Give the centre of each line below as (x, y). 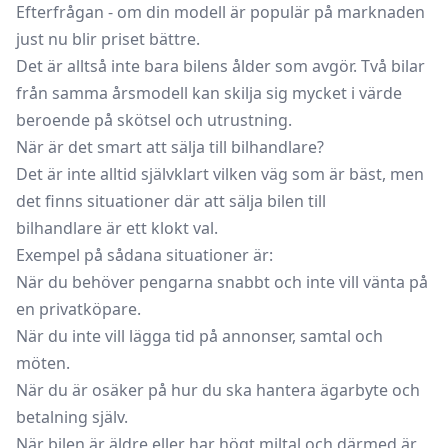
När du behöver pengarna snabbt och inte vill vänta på (222, 281)
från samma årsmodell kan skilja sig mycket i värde (209, 92)
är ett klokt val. (160, 227)
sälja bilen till (277, 200)
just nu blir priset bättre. (108, 38)
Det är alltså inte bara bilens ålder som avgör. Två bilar (220, 65)
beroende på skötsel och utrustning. (154, 119)
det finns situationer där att (122, 200)
